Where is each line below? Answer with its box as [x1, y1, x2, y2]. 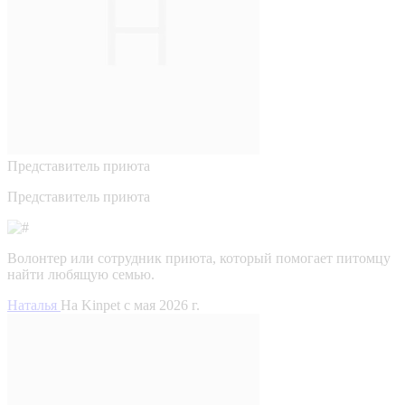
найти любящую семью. [7, 266, 155, 282]
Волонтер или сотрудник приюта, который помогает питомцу [7, 250, 391, 266]
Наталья [7, 297, 61, 313]
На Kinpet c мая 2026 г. [61, 297, 200, 313]
